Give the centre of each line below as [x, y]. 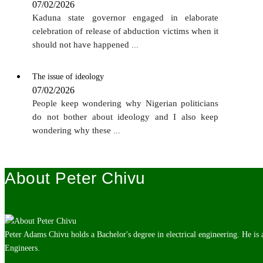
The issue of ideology [68, 76]
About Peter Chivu [75, 178]
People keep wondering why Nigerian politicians [126, 103]
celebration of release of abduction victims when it [126, 31]
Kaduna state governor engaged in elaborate [126, 17]
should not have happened [82, 44]
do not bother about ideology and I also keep [126, 117]
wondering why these [73, 130]
